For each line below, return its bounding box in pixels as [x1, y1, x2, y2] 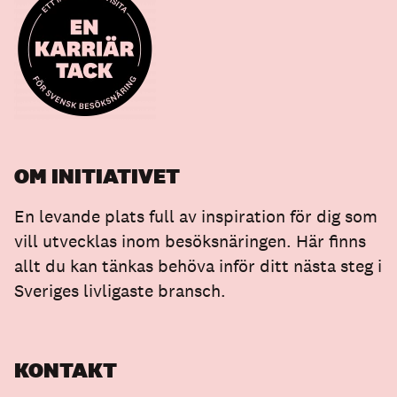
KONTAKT [14, 356, 117, 385]
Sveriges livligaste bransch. [14, 279, 226, 303]
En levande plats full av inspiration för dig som [14, 205, 378, 229]
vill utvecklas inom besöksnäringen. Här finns [14, 230, 366, 253]
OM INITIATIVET [14, 162, 180, 191]
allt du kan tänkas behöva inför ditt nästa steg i [14, 254, 382, 278]
